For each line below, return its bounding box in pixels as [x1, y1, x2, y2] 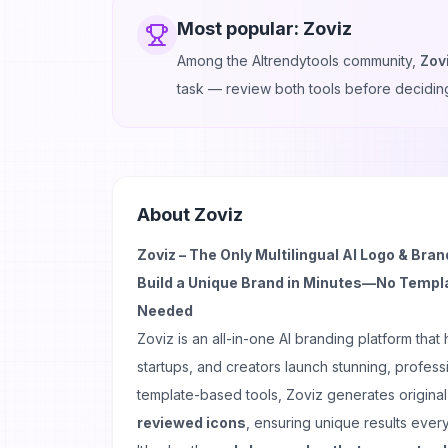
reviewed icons [137, 414, 246, 431]
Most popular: [177, 18, 303, 39]
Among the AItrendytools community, [177, 52, 420, 69]
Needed [137, 302, 193, 319]
